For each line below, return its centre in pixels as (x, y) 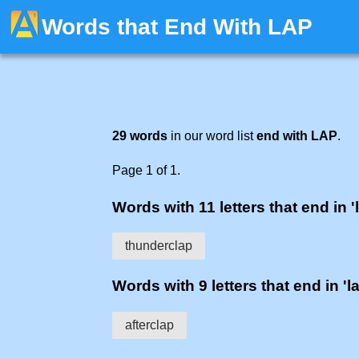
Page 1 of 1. (146, 170)
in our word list (212, 136)
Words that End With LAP (177, 27)
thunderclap (159, 246)
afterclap (149, 325)
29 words (140, 136)
